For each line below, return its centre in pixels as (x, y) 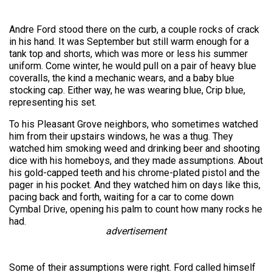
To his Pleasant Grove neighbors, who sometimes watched (134, 124)
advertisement (136, 231)
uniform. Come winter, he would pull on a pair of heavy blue (133, 66)
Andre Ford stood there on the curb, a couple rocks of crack (134, 30)
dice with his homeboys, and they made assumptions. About (136, 161)
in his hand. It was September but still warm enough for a (129, 42)
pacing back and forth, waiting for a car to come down (121, 197)
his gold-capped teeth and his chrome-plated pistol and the (134, 173)
